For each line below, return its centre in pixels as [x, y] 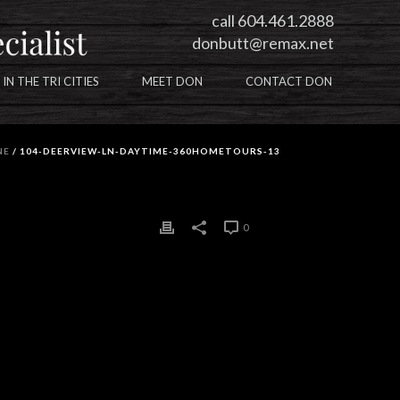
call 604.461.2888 [273, 21]
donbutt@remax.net [263, 43]
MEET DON [172, 81]
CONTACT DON [289, 81]
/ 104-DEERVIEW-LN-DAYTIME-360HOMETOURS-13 [145, 151]
